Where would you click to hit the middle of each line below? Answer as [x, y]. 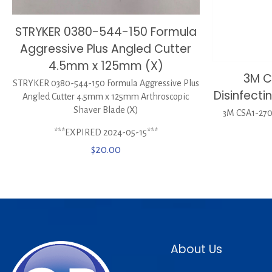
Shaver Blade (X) [106, 110]
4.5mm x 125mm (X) [106, 66]
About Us [197, 250]
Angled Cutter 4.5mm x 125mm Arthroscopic [106, 96]
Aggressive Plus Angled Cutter [106, 49]
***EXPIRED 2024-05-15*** [106, 132]
